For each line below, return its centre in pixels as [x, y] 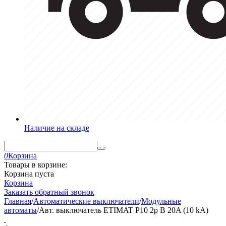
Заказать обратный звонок [49, 192]
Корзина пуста [29, 174]
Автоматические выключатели [86, 201]
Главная [18, 201]
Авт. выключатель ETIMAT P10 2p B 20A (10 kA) [124, 210]
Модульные [161, 201]
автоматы [20, 210]
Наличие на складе [57, 128]
